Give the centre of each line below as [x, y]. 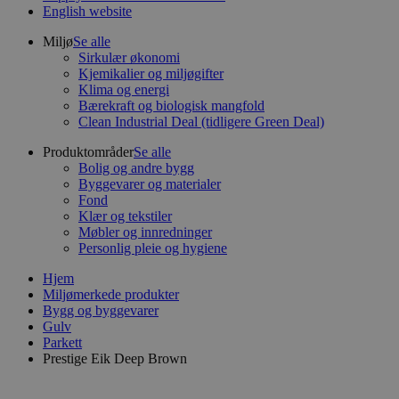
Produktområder [88, 152]
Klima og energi [124, 90]
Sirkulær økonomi [129, 57]
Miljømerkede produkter [111, 294]
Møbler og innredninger [145, 232]
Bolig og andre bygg [136, 168]
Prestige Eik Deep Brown [115, 358]
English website [87, 11]
